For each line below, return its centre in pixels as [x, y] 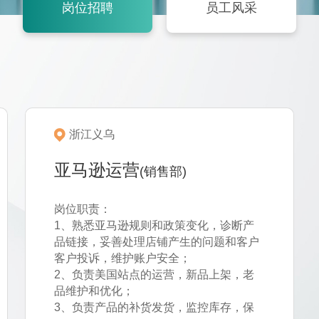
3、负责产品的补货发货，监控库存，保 [154, 307]
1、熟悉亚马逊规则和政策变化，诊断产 [154, 225]
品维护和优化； [94, 291]
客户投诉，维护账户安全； [122, 258]
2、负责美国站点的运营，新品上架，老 [154, 274]
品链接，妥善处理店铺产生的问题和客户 [156, 242]
